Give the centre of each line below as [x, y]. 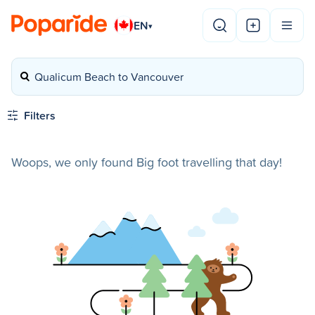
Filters [40, 115]
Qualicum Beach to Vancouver [109, 77]
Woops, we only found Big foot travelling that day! [147, 162]
